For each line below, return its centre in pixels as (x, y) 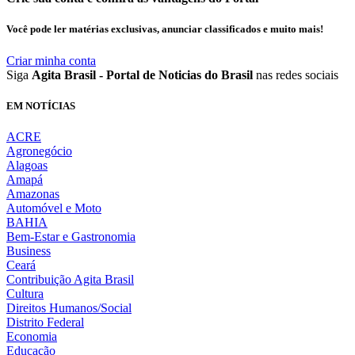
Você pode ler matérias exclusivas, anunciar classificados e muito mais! (165, 29)
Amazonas (33, 193)
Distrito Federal (45, 322)
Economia (32, 336)
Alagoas (27, 165)
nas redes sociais (296, 74)
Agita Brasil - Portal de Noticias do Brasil (142, 74)
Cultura (25, 293)
